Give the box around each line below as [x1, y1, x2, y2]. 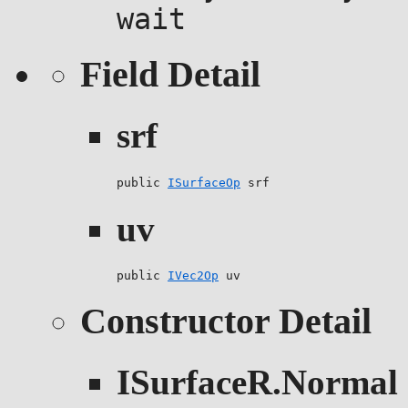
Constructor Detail [80, 300, 372, 342]
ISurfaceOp [168, 175, 240, 189]
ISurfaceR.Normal [117, 362, 398, 403]
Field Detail [80, 54, 260, 96]
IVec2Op [168, 269, 219, 283]
